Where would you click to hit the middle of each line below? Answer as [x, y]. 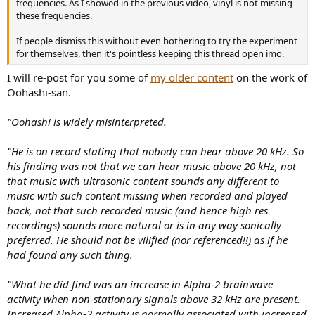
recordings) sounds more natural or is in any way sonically [144, 225]
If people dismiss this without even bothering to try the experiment [157, 41]
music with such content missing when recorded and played [147, 195]
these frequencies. [54, 16]
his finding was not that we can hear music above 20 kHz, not [152, 166]
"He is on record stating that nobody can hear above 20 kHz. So [155, 151]
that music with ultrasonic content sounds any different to [143, 180]
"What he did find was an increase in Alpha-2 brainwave [140, 284]
